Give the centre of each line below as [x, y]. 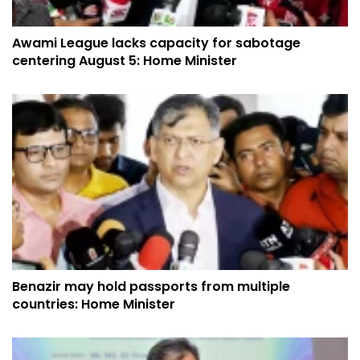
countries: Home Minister [94, 305]
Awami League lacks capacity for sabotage [156, 43]
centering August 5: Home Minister [125, 61]
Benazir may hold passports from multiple [151, 287]
